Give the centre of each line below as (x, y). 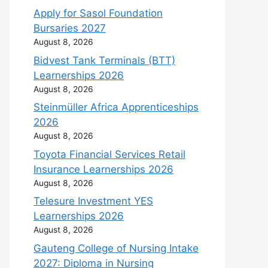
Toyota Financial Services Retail (109, 154)
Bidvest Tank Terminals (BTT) (104, 60)
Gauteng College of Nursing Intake (116, 248)
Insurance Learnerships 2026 (103, 169)
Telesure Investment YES (93, 201)
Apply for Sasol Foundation (98, 13)
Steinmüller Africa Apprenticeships (116, 107)
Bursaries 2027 (70, 28)
